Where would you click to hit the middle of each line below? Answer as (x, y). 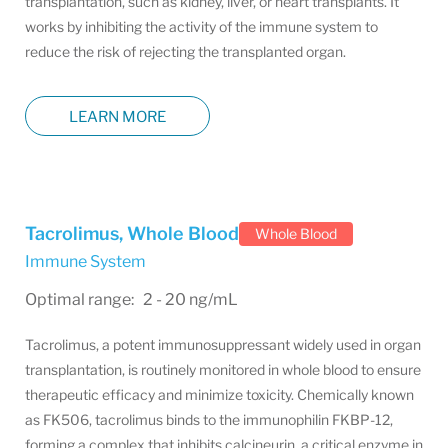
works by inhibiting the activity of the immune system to (201, 26)
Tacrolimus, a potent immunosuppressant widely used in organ (223, 344)
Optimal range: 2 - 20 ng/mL (131, 299)
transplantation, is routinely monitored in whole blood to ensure (223, 369)
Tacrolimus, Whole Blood (132, 233)
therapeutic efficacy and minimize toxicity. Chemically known (219, 394)
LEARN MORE (117, 116)
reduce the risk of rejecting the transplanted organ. (185, 51)
